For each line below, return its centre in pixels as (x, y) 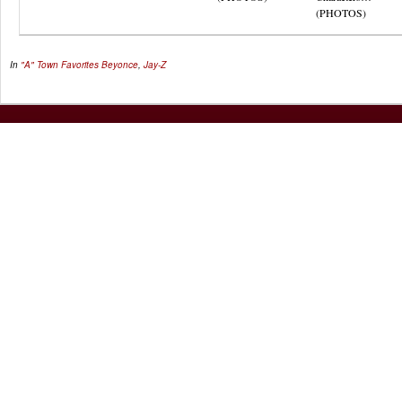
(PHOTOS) (341, 13)
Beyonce (120, 65)
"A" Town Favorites (60, 65)
